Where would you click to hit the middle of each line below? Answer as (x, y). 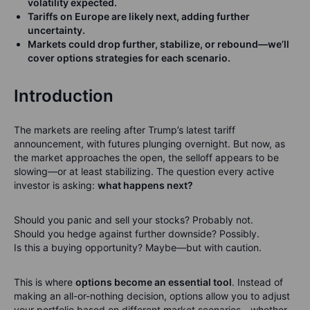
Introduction (64, 96)
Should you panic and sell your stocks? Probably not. (134, 220)
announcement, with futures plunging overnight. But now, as (149, 144)
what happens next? (145, 185)
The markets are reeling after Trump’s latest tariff (125, 130)
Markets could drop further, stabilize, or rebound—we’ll (158, 44)
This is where (45, 282)
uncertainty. (56, 30)
